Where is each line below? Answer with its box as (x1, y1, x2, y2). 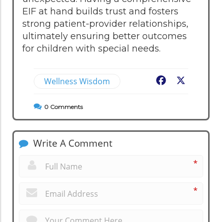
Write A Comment (31, 136, 112, 150)
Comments (49, 103, 83, 111)
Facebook (167, 76, 207, 86)
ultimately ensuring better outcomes (22, 30, 187, 42)
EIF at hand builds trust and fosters (22, 5, 178, 17)
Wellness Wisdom (44, 75, 110, 87)
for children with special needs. (22, 43, 161, 54)
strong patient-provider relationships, (22, 18, 188, 29)
